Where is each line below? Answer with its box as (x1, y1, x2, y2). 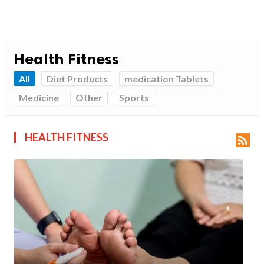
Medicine (19, 92, 59, 104)
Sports (119, 92, 149, 104)
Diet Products (47, 72, 108, 84)
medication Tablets (124, 72, 209, 84)
